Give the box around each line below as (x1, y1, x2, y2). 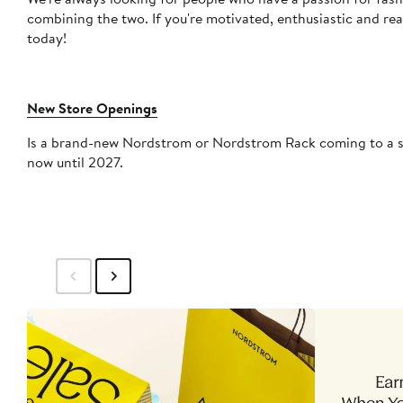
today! (27, 28, 67, 49)
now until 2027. (27, 152, 123, 173)
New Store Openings (27, 98, 157, 119)
